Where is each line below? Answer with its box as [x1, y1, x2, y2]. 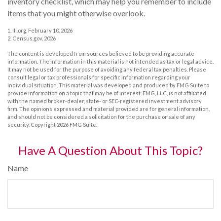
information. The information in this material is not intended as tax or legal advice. [7, 58, 214, 65]
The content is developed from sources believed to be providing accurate [7, 50, 194, 57]
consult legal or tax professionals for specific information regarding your [7, 74, 190, 80]
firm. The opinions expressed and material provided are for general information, [7, 105, 210, 112]
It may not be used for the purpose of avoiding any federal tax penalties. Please [7, 66, 206, 73]
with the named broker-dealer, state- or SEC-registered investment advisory [7, 97, 202, 104]
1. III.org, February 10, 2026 [7, 27, 73, 34]
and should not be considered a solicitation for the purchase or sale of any [7, 113, 195, 120]
